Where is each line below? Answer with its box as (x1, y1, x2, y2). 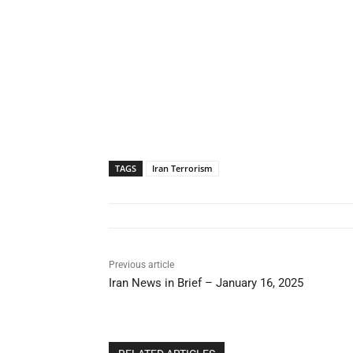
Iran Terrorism (152, 162, 213, 174)
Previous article (109, 258, 174, 270)
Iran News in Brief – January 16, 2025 (109, 275, 303, 290)
